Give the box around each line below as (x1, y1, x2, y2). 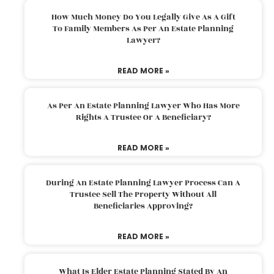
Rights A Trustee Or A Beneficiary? (75, 111, 211, 124)
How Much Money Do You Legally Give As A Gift (51, 10, 235, 23)
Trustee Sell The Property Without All (70, 188, 217, 201)
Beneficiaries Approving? (94, 199, 193, 212)
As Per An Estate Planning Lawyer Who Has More (46, 99, 240, 112)
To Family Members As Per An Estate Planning (53, 22, 234, 35)
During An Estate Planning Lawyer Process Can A (46, 176, 240, 189)
